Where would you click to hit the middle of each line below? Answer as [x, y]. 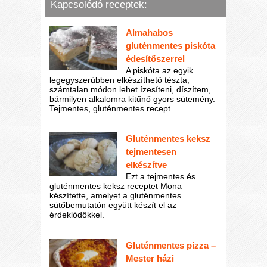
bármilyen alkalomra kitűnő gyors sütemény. [133, 99]
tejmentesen [151, 152]
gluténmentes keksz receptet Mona [116, 186]
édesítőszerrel [155, 58]
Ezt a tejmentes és [160, 177]
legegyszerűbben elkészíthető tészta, [120, 80]
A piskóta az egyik [159, 70]
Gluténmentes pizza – [170, 246]
